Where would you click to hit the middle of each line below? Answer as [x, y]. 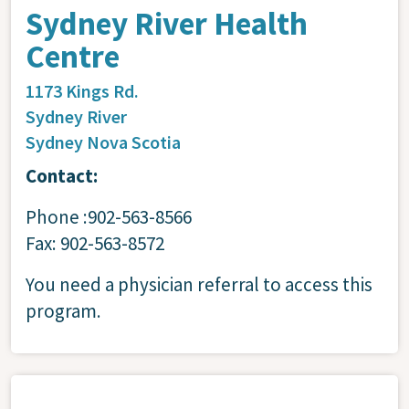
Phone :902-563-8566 [110, 216]
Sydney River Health [167, 23]
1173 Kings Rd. [82, 90]
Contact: [62, 175]
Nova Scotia [134, 142]
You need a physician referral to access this [199, 284]
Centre [73, 56]
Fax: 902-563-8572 [95, 243]
